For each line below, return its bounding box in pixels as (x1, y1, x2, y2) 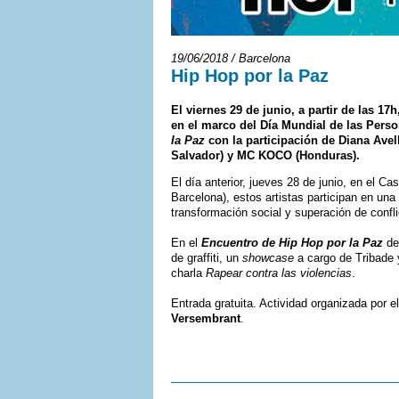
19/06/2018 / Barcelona (171, 52, 290, 65)
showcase (242, 251, 294, 265)
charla (171, 266, 206, 280)
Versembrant (171, 312, 240, 325)
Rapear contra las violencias (206, 266, 352, 280)
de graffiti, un (171, 251, 242, 265)
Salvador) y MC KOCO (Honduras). (171, 149, 360, 162)
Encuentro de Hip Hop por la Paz (201, 236, 383, 249)
